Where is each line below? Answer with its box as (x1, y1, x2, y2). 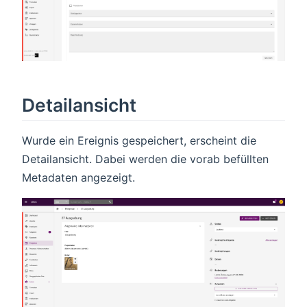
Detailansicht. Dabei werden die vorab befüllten (22, 152, 269, 167)
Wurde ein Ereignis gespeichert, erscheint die (22, 134, 256, 148)
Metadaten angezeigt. (22, 171, 135, 185)
